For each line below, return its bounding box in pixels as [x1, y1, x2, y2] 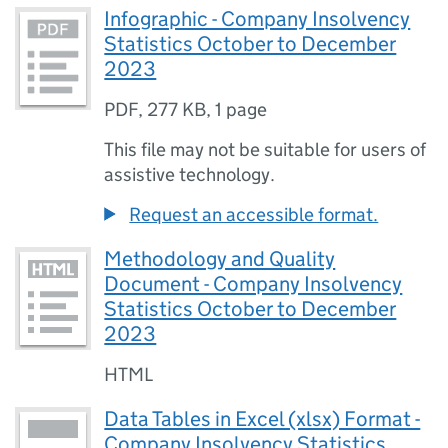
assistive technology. [104, 163, 276, 186]
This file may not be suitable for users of [104, 138, 427, 161]
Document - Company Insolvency [104, 271, 403, 297]
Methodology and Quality [104, 246, 336, 272]
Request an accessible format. [129, 203, 379, 226]
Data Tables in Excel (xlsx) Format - [104, 406, 421, 432]
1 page [215, 98, 268, 121]
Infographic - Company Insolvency [104, 6, 411, 32]
